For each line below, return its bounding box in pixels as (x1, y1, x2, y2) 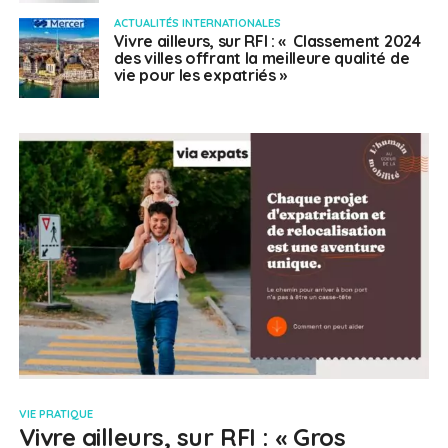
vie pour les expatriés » (113, 65, 287, 85)
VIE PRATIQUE (18, 407, 93, 422)
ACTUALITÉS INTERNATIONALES (113, 16, 281, 30)
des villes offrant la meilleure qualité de (113, 48, 410, 68)
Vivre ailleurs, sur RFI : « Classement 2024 (113, 31, 421, 51)
